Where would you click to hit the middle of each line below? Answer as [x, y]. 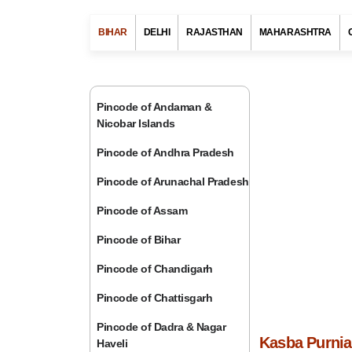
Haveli [112, 343]
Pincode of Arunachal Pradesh [173, 181]
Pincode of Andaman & [154, 107]
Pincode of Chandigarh [155, 269]
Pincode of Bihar [139, 240]
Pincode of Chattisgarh [155, 298]
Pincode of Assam [142, 211]
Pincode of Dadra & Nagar [161, 327]
